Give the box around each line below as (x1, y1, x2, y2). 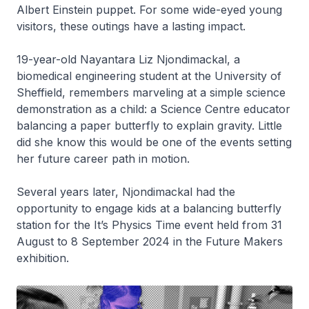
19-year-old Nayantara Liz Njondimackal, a (17, 52, 240, 66)
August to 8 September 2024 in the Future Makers (17, 234, 283, 248)
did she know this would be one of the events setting (17, 134, 292, 149)
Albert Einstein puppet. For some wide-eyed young (17, 2, 282, 17)
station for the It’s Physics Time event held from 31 (17, 217, 282, 232)
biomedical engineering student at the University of (17, 68, 281, 83)
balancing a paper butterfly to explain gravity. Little (17, 118, 282, 132)
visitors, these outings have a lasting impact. (17, 19, 246, 33)
